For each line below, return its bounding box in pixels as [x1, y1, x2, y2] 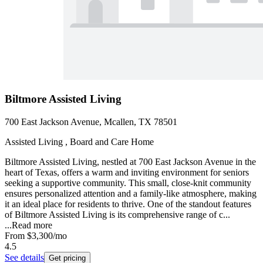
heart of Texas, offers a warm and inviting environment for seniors [5, 167, 249, 178]
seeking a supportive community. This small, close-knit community [5, 178, 251, 188]
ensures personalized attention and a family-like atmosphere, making [5, 188, 257, 199]
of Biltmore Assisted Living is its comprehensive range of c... [5, 210, 230, 220]
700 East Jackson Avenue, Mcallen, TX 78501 [5, 117, 177, 127]
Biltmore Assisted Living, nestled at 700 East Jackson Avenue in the [5, 157, 256, 167]
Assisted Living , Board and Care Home [5, 137, 154, 147]
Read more [12, 220, 52, 231]
